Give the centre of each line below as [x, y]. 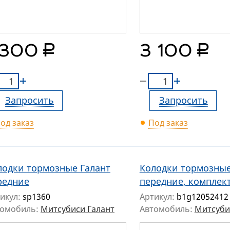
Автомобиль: [167, 209]
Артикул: [158, 197]
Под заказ [168, 123]
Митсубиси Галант [78, 209]
